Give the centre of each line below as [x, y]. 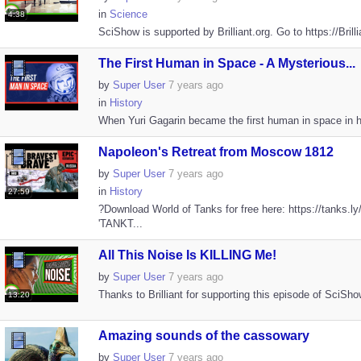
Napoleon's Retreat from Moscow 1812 [216, 152]
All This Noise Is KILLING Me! [187, 255]
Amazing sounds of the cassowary [203, 336]
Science [128, 14]
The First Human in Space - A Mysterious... [226, 63]
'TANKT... [120, 224]
